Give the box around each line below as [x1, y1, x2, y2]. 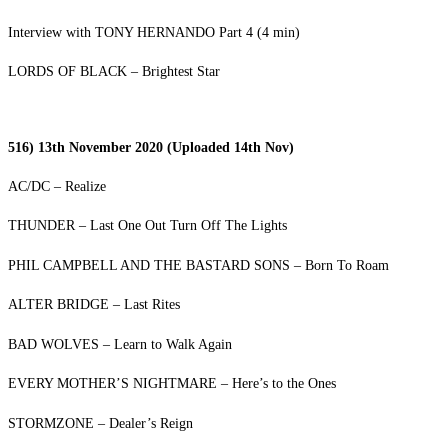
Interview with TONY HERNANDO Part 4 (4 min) [8, 24, 300, 41]
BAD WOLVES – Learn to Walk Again [8, 336, 232, 353]
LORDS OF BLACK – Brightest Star [8, 63, 220, 80]
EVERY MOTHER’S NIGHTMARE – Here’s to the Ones [8, 375, 336, 392]
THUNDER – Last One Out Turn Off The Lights [8, 217, 287, 234]
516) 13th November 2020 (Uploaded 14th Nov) [8, 138, 294, 155]
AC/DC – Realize [8, 178, 106, 195]
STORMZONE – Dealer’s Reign [8, 415, 193, 432]
